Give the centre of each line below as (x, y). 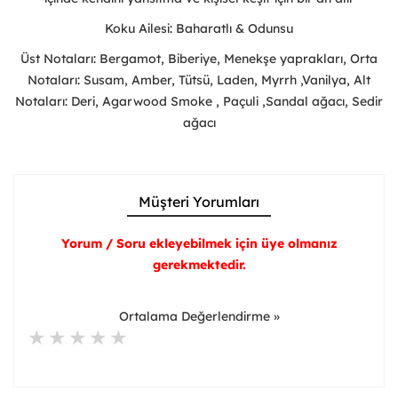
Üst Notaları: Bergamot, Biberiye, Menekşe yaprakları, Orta (199, 59)
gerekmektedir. (199, 265)
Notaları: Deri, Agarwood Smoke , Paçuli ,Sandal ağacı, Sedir (199, 102)
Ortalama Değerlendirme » (199, 317)
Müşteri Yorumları (199, 202)
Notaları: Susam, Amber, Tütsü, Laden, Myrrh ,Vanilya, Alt (199, 80)
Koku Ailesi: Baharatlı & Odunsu (199, 29)
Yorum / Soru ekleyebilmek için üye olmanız (199, 244)
